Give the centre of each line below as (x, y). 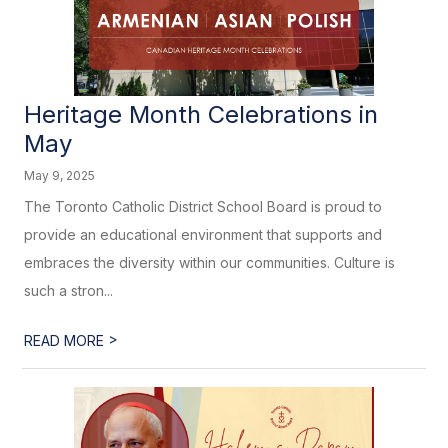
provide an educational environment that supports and (203, 234)
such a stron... (69, 290)
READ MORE (66, 340)
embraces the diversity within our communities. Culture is (210, 262)
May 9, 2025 (60, 175)
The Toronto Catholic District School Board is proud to (203, 206)
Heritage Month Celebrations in (201, 114)
